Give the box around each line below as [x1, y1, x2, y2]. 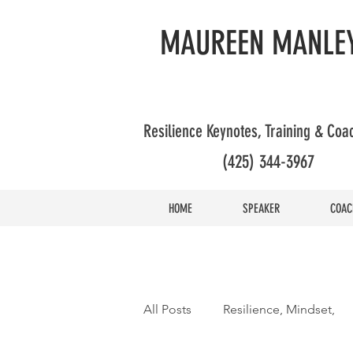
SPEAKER [243, 201, 280, 216]
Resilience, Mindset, [223, 302, 335, 317]
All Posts [143, 302, 191, 317]
